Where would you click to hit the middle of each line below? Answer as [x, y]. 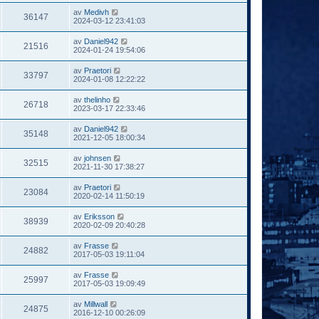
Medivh [96, 12]
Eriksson [99, 216]
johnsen [98, 158]
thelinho [97, 99]
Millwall [96, 304]
